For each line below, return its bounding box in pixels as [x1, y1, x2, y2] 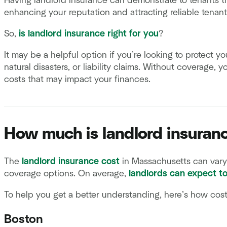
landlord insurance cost [22, 157, 120, 167]
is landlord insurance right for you [19, 29, 159, 39]
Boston [4, 213, 43, 226]
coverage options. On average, [4, 169, 129, 179]
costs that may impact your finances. [4, 74, 150, 84]
